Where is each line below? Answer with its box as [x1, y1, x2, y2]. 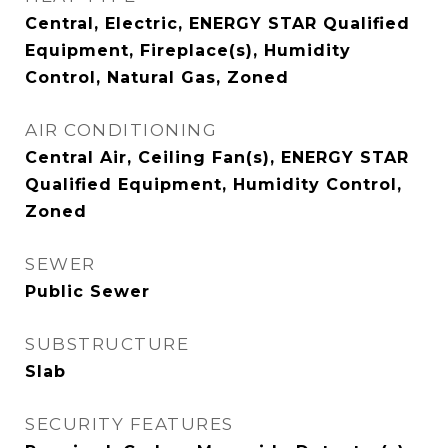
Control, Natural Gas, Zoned [25, 68, 289, 87]
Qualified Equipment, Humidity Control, [25, 175, 402, 194]
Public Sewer [25, 282, 150, 301]
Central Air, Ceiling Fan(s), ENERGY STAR [25, 148, 409, 167]
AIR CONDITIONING [25, 120, 217, 140]
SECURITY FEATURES [25, 414, 234, 434]
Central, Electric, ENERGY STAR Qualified [25, 14, 410, 33]
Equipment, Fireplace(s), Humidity [25, 41, 351, 60]
